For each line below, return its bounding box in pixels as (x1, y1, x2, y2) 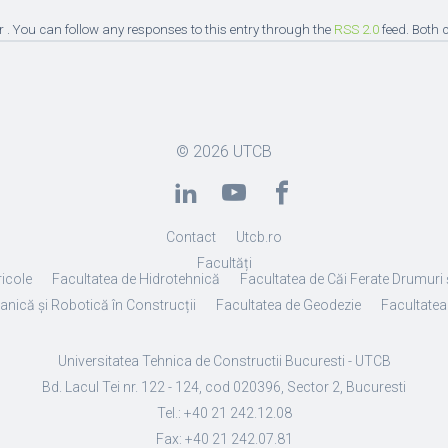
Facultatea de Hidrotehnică (52, 271, 220, 287)
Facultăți (196, 255, 252, 271)
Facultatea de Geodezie (215, 297, 361, 313)
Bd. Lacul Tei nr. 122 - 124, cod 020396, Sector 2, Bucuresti (42, 379, 406, 395)
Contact (166, 229, 216, 245)
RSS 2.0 (334, 22, 379, 37)
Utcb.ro (236, 229, 282, 245)
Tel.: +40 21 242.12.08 (156, 405, 292, 421)
